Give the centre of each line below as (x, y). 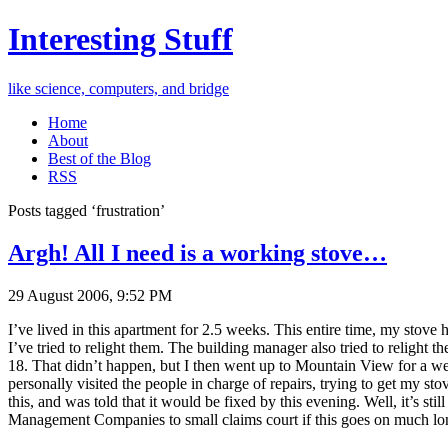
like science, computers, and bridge (118, 88)
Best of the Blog (99, 158)
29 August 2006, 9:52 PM (90, 295)
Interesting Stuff (120, 39)
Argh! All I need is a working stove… (197, 252)
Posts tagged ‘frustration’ (86, 210)
